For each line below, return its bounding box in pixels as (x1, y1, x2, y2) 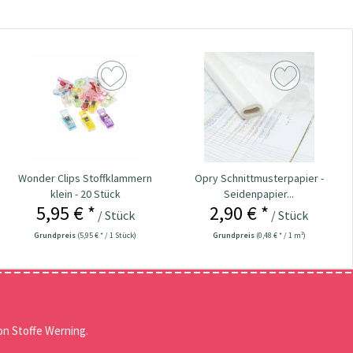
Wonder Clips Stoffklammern (18, 170, 153, 185)
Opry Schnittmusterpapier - (194, 170, 324, 185)
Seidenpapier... (224, 186, 295, 201)
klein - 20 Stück (50, 186, 121, 201)
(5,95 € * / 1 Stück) (77, 229, 137, 240)
